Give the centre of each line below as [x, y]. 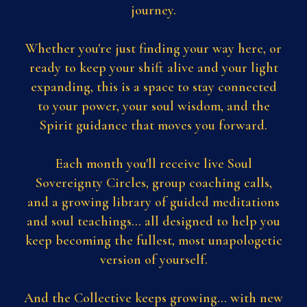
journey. [153, 10]
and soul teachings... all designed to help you [153, 221]
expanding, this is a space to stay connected [153, 87]
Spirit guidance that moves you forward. [153, 125]
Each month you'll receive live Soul [153, 163]
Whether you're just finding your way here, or [153, 48]
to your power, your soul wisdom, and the [153, 106]
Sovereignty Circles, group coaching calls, [153, 183]
